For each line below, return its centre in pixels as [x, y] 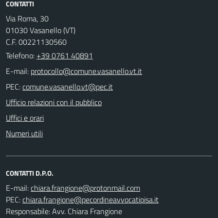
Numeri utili [24, 133]
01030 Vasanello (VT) [41, 30]
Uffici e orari [25, 118]
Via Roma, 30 [27, 18]
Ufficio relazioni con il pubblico [54, 102]
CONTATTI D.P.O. [30, 173]
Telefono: [21, 55]
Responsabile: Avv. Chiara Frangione [64, 211]
